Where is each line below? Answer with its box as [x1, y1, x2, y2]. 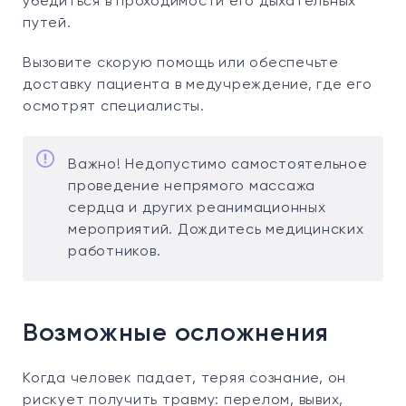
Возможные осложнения [23, 321, 329, 346]
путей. [23, 16, 72, 31]
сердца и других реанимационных [68, 201, 326, 216]
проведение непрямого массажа [68, 179, 315, 194]
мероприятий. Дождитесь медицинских [68, 223, 364, 237]
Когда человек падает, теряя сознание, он [23, 372, 346, 386]
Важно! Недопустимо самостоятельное [68, 158, 368, 172]
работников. [68, 245, 161, 259]
